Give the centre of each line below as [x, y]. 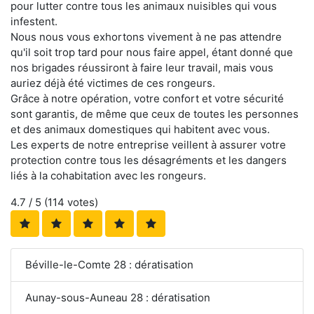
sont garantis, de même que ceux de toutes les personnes [155, 114]
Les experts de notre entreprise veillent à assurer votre [148, 144]
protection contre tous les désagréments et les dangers [149, 160]
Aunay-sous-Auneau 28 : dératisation [118, 297]
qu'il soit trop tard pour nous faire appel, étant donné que [152, 52]
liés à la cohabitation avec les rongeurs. [108, 175]
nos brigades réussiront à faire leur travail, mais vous [142, 67]
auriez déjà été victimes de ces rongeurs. [113, 83]
